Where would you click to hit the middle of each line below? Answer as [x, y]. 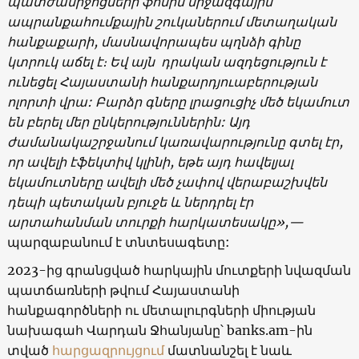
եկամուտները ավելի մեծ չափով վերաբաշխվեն [167, 182]
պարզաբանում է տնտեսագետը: [118, 242]
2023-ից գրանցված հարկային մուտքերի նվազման [179, 270]
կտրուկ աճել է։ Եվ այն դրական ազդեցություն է [166, 61]
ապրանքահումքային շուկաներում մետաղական [171, 21]
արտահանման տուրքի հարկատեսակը [141, 222]
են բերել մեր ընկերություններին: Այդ [128, 121]
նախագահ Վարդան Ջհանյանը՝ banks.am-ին [159, 330]
